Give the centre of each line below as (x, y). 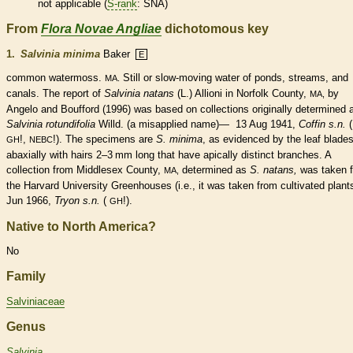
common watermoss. (56, 77)
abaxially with (39, 154)
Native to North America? (81, 226)
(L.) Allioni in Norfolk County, (242, 93)
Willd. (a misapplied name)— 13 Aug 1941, (197, 124)
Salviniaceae (35, 302)
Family (26, 277)
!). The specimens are (104, 139)
